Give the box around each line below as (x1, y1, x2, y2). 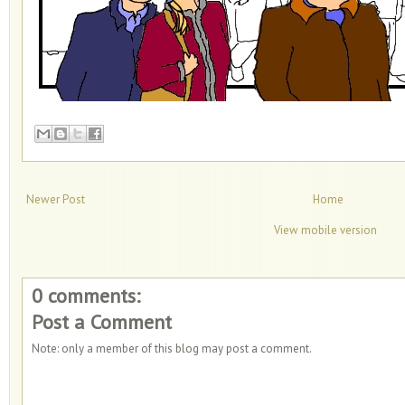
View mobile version (274, 221, 377, 238)
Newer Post (26, 191, 85, 207)
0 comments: (32, 282, 140, 308)
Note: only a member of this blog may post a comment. (32, 340, 312, 356)
